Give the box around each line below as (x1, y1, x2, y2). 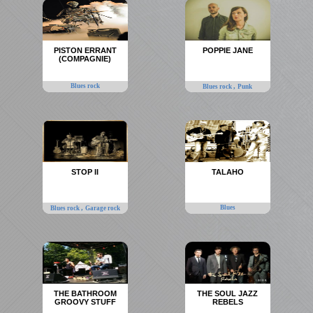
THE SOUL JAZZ (197, 289, 259, 298)
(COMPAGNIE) (59, 54, 112, 64)
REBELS (212, 298, 243, 307)
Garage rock (85, 204, 120, 212)
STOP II (71, 168, 99, 177)
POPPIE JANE (202, 46, 253, 55)
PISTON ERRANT (53, 46, 117, 55)
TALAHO (211, 168, 244, 177)
